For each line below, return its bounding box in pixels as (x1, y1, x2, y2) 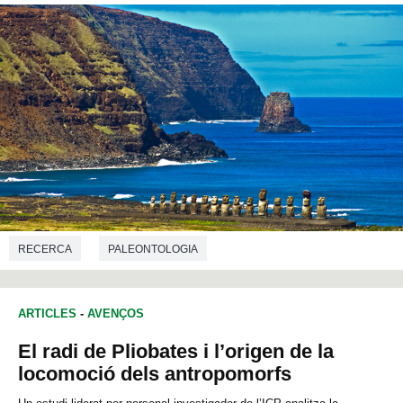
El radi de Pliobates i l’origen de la (18, 340, 334, 363)
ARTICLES (18, 307, 76, 321)
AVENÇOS (87, 307, 144, 321)
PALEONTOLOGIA (108, 242, 198, 255)
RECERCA (18, 242, 72, 255)
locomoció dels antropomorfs (18, 363, 291, 386)
